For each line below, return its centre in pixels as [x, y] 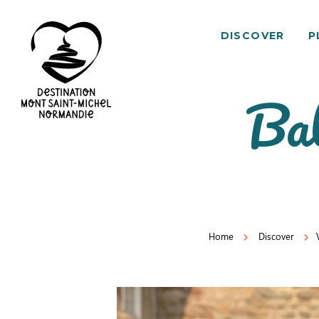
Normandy [47, 187]
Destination [49, 207]
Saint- [35, 147]
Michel [37, 167]
